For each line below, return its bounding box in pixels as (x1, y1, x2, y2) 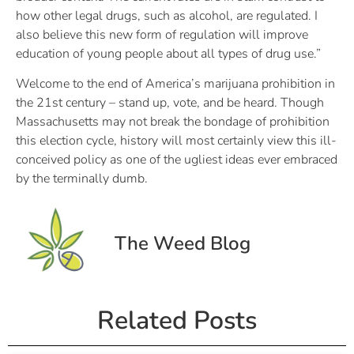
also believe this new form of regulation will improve (16, 26, 308, 44)
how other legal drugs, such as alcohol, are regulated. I (16, 7, 318, 25)
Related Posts (97, 303, 257, 337)
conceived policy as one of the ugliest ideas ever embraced (16, 151, 337, 169)
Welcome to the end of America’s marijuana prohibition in (16, 75, 335, 93)
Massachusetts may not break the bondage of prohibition (16, 113, 330, 131)
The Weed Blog (115, 230, 250, 256)
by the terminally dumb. (16, 170, 148, 188)
